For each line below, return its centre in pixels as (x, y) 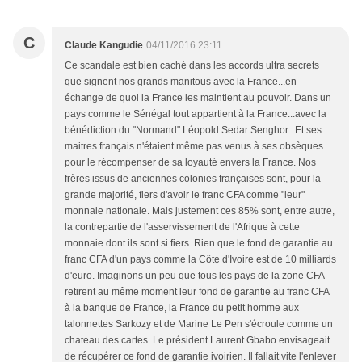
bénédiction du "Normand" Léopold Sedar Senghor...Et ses (193, 130)
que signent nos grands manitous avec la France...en (181, 82)
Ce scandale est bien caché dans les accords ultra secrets (192, 66)
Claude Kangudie (104, 46)
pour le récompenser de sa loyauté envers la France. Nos (190, 163)
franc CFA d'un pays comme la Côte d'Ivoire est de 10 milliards (200, 260)
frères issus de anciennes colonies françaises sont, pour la (193, 179)
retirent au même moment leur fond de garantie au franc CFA (197, 292)
